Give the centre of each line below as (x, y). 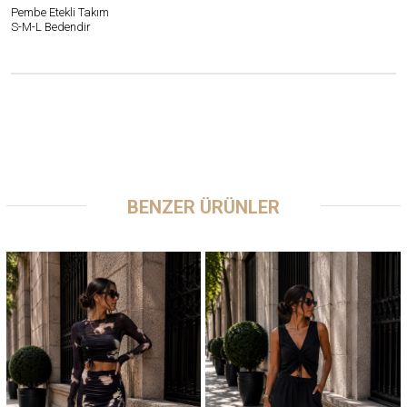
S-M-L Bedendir (50, 26)
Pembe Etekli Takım (60, 12)
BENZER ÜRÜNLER (203, 207)
